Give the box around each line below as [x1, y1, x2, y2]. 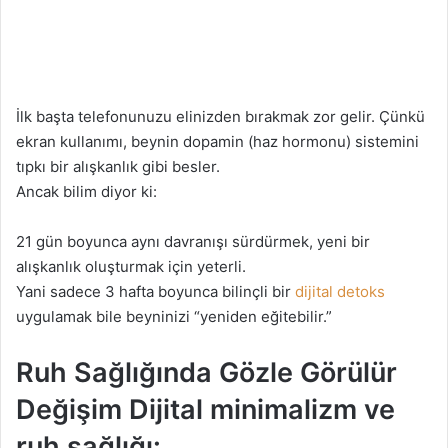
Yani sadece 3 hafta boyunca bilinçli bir [16, 281, 295, 301]
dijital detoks [295, 281, 385, 301]
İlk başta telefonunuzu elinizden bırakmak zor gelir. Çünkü [16, 106, 425, 126]
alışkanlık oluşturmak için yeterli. [16, 256, 246, 276]
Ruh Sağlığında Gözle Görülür [16, 355, 397, 389]
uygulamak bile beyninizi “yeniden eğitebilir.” [16, 306, 332, 326]
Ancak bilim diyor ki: [16, 181, 157, 201]
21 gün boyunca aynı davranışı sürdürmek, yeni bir [16, 231, 370, 251]
